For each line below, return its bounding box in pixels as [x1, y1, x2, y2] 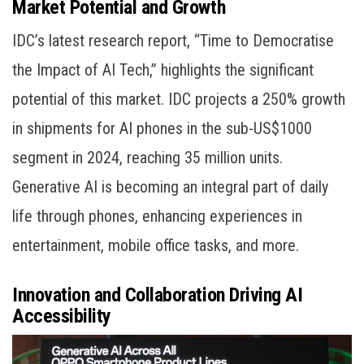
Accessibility [12, 304, 111, 327]
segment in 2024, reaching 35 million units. [12, 147, 283, 167]
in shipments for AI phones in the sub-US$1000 [12, 118, 312, 138]
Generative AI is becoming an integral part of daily [12, 176, 328, 197]
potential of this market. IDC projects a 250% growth [12, 89, 345, 109]
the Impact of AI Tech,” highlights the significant [12, 59, 314, 80]
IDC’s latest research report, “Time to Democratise [12, 30, 334, 50]
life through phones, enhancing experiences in [12, 206, 302, 226]
